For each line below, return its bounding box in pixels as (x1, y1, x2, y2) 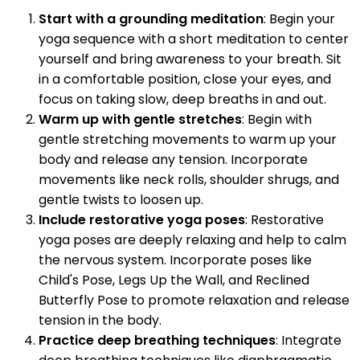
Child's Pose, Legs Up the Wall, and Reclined (39, 270, 309, 289)
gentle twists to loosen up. (39, 190, 203, 209)
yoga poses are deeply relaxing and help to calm (39, 230, 346, 249)
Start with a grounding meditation (39, 9, 264, 28)
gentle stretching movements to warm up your (39, 129, 337, 149)
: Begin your (264, 9, 335, 28)
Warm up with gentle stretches (39, 109, 242, 129)
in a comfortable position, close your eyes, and (39, 69, 331, 88)
